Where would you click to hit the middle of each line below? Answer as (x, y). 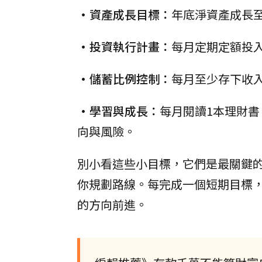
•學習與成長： (118, 111)
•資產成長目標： (124, 14)
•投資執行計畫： (124, 46)
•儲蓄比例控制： (124, 79)
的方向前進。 (112, 204)
